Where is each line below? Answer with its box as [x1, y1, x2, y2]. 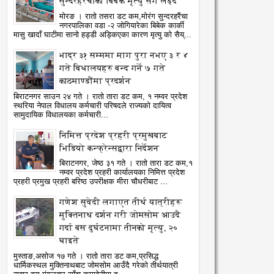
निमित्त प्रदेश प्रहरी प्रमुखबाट [59, 130, 168, 140]
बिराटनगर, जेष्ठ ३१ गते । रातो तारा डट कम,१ [59, 159, 193, 168]
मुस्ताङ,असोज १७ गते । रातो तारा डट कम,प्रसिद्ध [13, 252, 158, 261]
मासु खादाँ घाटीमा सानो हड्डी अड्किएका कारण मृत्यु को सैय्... [13, 30, 191, 39]
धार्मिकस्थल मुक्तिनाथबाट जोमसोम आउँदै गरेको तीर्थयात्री [13, 261, 178, 270]
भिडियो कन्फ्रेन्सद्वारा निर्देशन [59, 143, 159, 153]
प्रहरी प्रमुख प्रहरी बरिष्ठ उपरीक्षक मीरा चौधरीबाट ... [13, 177, 168, 187]
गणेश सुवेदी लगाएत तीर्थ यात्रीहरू [59, 198, 182, 207]
